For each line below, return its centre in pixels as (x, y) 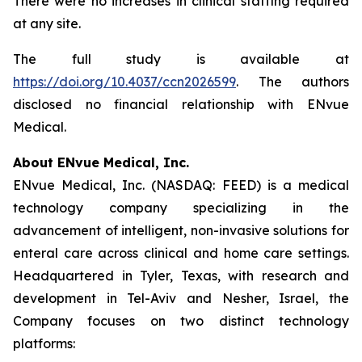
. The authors (293, 82)
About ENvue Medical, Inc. (101, 162)
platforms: (44, 343)
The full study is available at (181, 59)
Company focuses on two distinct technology (181, 321)
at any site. (47, 23)
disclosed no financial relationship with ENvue (181, 104)
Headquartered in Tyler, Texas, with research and (181, 276)
